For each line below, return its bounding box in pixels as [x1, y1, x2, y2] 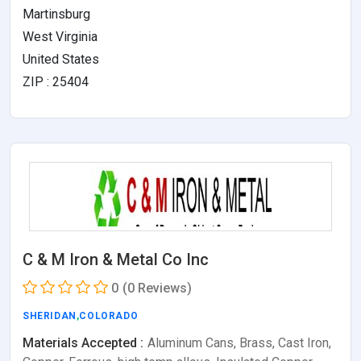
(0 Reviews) [122, 280, 192, 296]
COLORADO [79, 309, 139, 322]
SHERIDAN [23, 309, 77, 322]
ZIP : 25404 [23, 73, 89, 89]
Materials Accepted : [23, 334, 143, 351]
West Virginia [23, 28, 98, 44]
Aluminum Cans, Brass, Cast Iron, [147, 334, 331, 351]
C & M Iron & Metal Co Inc [23, 249, 209, 269]
